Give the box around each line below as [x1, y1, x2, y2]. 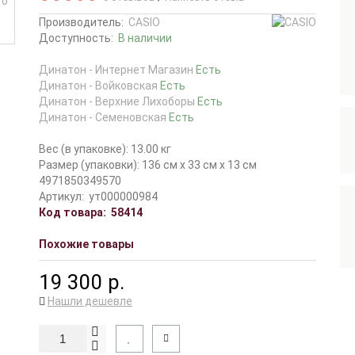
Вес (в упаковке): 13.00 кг [39, 143, 171, 155]
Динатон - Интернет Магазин [39, 63, 196, 76]
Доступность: [39, 32, 118, 44]
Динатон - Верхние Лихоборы [39, 95, 197, 108]
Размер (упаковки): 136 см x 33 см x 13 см [39, 158, 257, 171]
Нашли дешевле [48, 295, 132, 307]
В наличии [118, 32, 172, 44]
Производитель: [39, 16, 124, 29]
